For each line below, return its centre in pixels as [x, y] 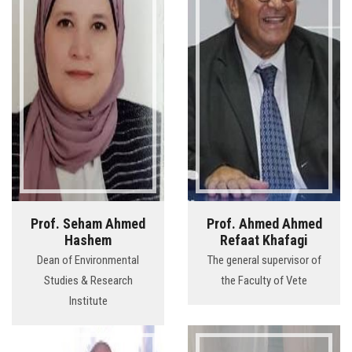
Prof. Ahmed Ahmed [264, 224]
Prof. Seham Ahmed [88, 224]
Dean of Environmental [88, 260]
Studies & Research [88, 281]
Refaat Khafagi [264, 240]
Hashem [88, 240]
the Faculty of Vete [264, 281]
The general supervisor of [264, 260]
